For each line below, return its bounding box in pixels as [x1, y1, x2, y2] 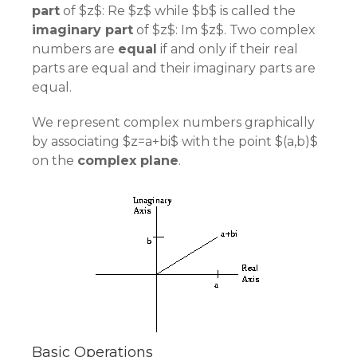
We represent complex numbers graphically [32, 115, 315, 130]
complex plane [77, 153, 178, 168]
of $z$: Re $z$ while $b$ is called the [60, 3, 296, 18]
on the [32, 153, 77, 168]
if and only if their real [157, 41, 298, 57]
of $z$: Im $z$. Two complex [133, 22, 316, 37]
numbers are [32, 41, 118, 57]
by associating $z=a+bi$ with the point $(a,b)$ [32, 134, 318, 149]
